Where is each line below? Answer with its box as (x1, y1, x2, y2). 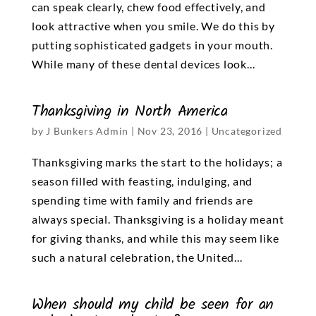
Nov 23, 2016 (137, 124, 203, 137)
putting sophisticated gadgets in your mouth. (31, 37, 273, 51)
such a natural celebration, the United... (31, 250, 243, 264)
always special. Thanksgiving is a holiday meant (31, 212, 284, 226)
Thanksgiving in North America (31, 98, 228, 124)
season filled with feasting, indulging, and (31, 174, 253, 188)
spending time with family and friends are (31, 193, 253, 207)
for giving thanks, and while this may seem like (31, 231, 279, 245)
